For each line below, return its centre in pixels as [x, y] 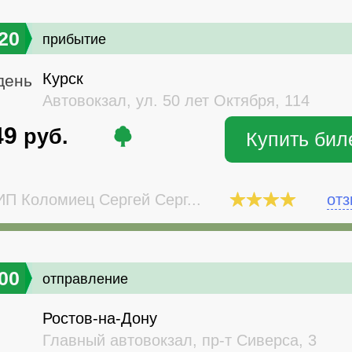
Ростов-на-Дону [100, 318]
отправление [85, 279]
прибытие [74, 40]
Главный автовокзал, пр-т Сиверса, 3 [180, 340]
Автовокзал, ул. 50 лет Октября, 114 [176, 101]
